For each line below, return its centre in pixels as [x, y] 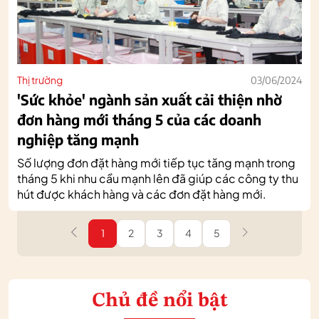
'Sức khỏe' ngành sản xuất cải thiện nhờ [150, 99]
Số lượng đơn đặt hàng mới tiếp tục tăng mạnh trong [156, 162]
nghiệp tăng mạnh [78, 139]
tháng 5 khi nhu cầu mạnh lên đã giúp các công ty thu [158, 178]
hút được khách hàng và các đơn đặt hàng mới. [142, 194]
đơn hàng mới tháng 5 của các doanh [139, 119]
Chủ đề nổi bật [159, 301]
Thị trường [40, 79]
